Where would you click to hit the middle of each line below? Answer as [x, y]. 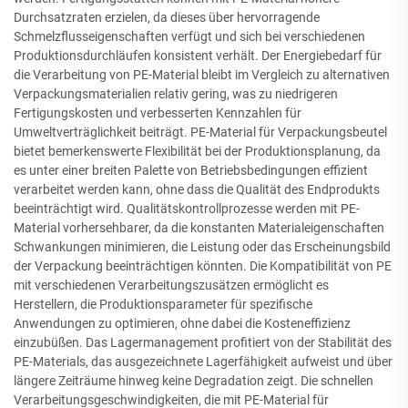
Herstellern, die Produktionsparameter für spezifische [163, 304]
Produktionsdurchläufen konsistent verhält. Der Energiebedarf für [198, 56]
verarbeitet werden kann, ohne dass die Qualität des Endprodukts [197, 189]
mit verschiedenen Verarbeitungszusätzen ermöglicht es [171, 285]
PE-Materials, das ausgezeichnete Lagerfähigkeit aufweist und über [203, 362]
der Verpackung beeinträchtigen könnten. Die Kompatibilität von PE [203, 266]
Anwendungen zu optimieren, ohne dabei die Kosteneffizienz [182, 323]
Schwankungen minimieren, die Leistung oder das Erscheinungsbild [202, 247]
